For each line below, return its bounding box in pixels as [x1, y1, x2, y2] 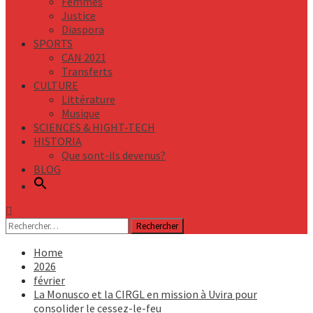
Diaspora [61, 22, 104, 36]
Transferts [61, 64, 112, 78]
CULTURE [34, 78, 78, 92]
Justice [61, 8, 96, 22]
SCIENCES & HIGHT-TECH [34, 120, 155, 134]
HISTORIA [34, 134, 82, 148]
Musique [61, 106, 100, 120]
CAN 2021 [61, 50, 106, 64]
